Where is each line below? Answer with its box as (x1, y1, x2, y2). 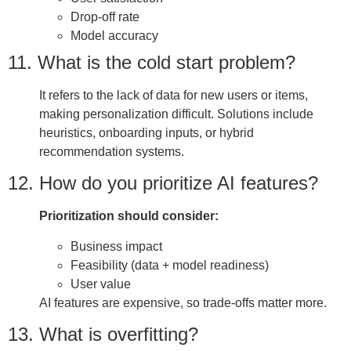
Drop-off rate (71, 9, 139, 24)
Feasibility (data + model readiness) (71, 258, 269, 272)
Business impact (71, 239, 162, 253)
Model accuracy (71, 28, 158, 42)
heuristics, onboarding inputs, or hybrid (39, 125, 254, 139)
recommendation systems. (39, 144, 184, 158)
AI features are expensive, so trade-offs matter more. (39, 295, 327, 309)
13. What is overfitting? (8, 323, 198, 345)
